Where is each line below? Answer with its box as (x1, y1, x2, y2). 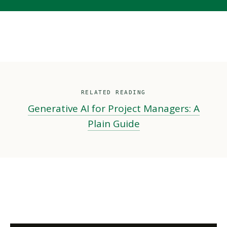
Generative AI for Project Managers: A (27, 102, 200, 116)
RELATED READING (81, 89, 146, 96)
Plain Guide (87, 117, 140, 131)
